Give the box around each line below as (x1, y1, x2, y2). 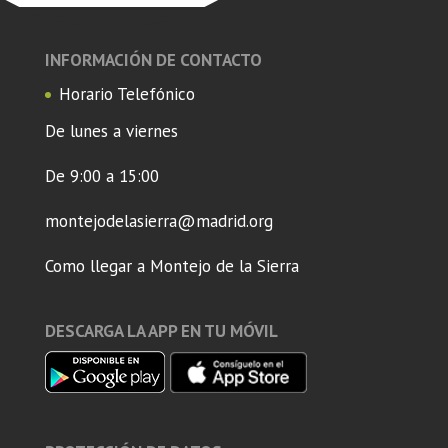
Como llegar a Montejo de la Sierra (44, 254, 299, 277)
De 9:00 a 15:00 (44, 164, 159, 187)
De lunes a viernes (44, 119, 178, 142)
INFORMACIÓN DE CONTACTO (44, 49, 262, 72)
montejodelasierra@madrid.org (44, 209, 273, 232)
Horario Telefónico (58, 83, 195, 106)
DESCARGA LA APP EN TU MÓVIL (44, 320, 278, 343)
